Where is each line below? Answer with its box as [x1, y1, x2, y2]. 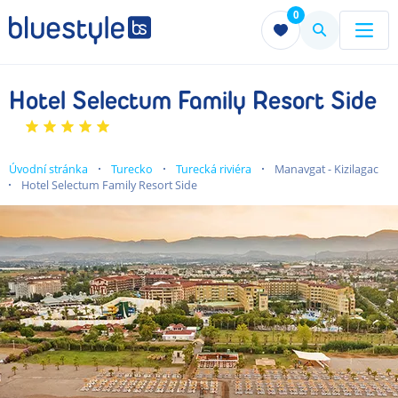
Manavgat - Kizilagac [275, 161, 378, 177]
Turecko [111, 161, 153, 177]
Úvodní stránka [9, 161, 88, 177]
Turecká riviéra [176, 161, 251, 177]
